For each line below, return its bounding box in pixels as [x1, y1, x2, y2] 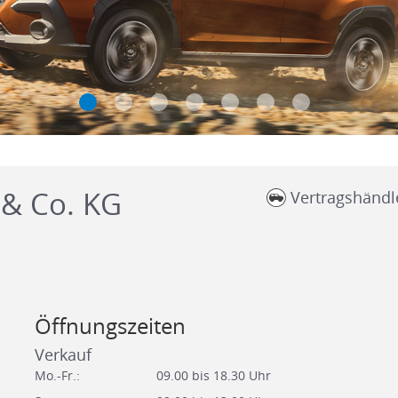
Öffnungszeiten [34, 310, 186, 340]
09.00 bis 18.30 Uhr [155, 366, 271, 384]
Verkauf [34, 343, 92, 365]
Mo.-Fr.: [34, 366, 80, 384]
